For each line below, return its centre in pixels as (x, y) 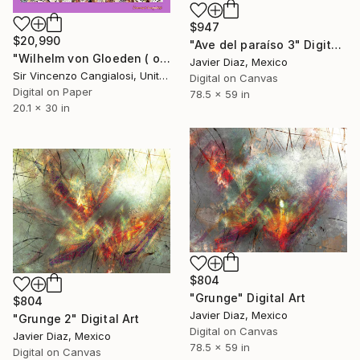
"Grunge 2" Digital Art (76, 319)
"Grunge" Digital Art (248, 298)
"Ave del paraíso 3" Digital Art (337, 45)
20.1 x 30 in (41, 108)
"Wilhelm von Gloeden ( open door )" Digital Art (165, 59)
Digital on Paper (53, 92)
